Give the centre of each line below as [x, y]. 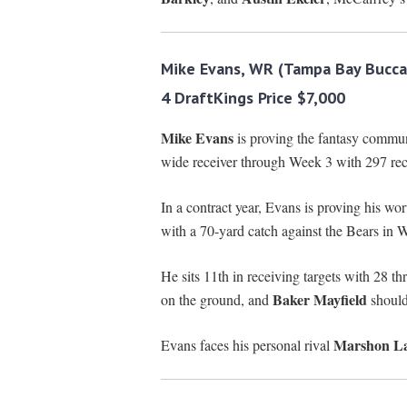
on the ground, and [216, 300]
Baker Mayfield [319, 300]
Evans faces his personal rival [247, 345]
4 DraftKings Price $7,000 [253, 98]
